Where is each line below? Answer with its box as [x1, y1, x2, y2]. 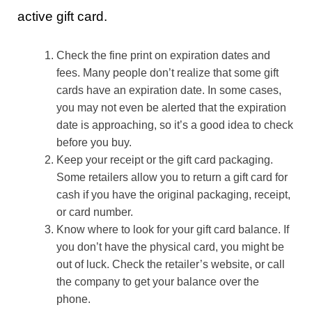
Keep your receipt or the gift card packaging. [56, 154, 273, 166]
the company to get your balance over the [56, 276, 259, 288]
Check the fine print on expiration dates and [56, 49, 270, 62]
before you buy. [56, 136, 132, 149]
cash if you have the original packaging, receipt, [56, 189, 290, 201]
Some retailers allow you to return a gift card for [56, 171, 288, 184]
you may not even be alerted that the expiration [56, 102, 286, 114]
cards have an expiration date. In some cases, [56, 84, 281, 97]
